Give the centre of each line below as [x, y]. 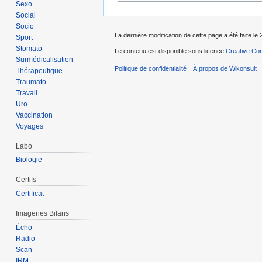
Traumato [31, 82]
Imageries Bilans [43, 214]
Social [26, 15]
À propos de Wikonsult [225, 68]
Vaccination [35, 115]
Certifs [26, 180]
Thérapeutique [39, 70]
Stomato [29, 48]
